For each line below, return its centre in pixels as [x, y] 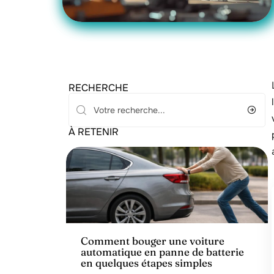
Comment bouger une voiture [153, 241]
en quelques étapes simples [146, 263]
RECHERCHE [98, 88]
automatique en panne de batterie [162, 252]
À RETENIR [94, 132]
